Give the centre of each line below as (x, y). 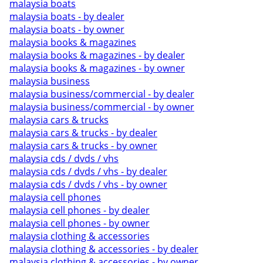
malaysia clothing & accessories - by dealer (104, 249)
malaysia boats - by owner (67, 29)
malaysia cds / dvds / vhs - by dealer (88, 171)
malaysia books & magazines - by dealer (97, 55)
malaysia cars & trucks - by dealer (83, 133)
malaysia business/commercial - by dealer (102, 94)
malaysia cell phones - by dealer (80, 210)
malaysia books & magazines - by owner (97, 68)
